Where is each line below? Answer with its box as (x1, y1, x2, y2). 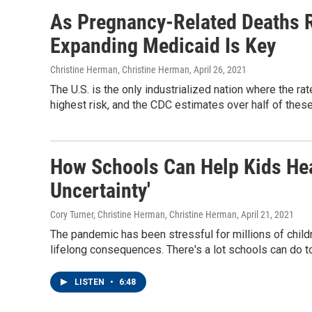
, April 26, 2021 (189, 64, 247, 75)
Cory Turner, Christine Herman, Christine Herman (50, 209, 237, 220)
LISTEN (75, 277, 107, 287)
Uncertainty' (50, 178, 150, 203)
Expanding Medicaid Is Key (50, 33, 276, 58)
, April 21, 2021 (237, 209, 294, 220)
